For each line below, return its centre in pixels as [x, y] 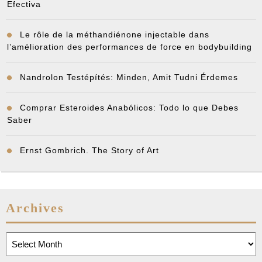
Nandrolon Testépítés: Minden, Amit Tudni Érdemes [129, 77]
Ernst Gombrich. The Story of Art [89, 150]
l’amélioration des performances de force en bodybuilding [130, 47]
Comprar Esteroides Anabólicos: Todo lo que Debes [129, 108]
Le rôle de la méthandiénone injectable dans [115, 35]
